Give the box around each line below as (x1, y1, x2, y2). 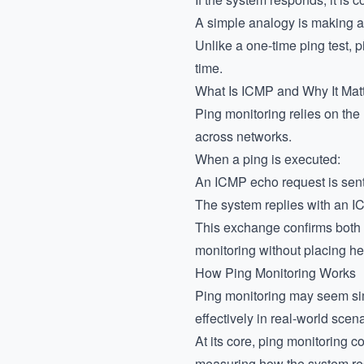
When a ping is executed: (195, 149, 340, 168)
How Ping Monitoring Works (195, 263, 356, 282)
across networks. (195, 127, 292, 145)
